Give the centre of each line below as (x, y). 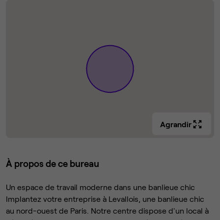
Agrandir (176, 124)
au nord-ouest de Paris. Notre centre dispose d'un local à (107, 211)
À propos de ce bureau (53, 164)
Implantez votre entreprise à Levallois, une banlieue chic (105, 199)
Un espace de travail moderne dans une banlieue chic (100, 187)
